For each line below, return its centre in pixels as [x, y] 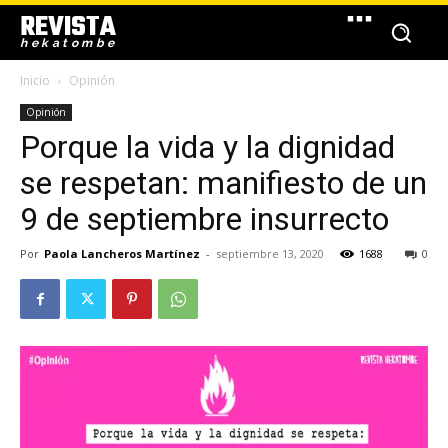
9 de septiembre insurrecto [204, 219]
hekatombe [69, 43]
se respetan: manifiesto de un [223, 183]
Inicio [35, 80]
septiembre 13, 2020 [270, 253]
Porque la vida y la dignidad [207, 147]
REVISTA [68, 27]
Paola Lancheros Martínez [122, 253]
